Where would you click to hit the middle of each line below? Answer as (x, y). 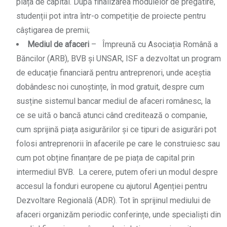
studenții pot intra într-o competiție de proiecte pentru (111, 16)
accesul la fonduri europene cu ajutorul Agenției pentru (112, 186)
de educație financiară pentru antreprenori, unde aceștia (113, 73)
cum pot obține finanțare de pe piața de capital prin (105, 158)
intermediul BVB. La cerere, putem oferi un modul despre (117, 172)
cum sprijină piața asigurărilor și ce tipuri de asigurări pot (116, 130)
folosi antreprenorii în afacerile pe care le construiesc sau (118, 144)
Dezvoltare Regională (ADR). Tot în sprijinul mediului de (113, 201)
